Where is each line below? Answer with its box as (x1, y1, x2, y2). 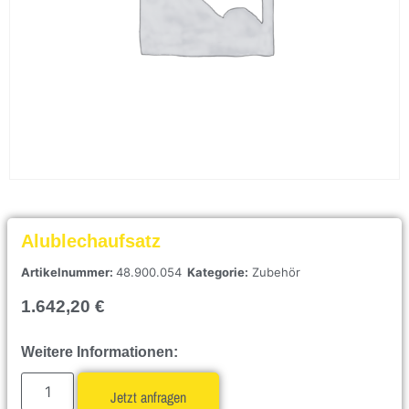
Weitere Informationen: (21, 343, 178, 360)
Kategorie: (187, 264, 248, 279)
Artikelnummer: (21, 264, 116, 279)
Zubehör (252, 264, 300, 279)
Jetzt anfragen (110, 386, 187, 407)
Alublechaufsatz (21, 230, 161, 251)
